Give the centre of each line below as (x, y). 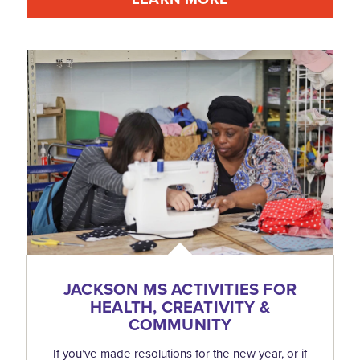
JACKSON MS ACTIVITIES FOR (180, 289)
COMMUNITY (180, 324)
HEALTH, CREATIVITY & (180, 307)
